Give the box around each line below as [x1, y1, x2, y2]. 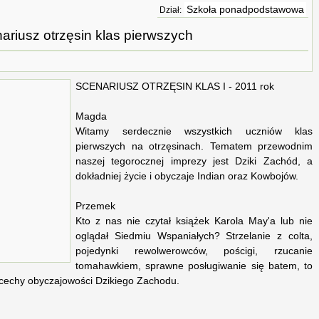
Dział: [159, 6, 182, 14]
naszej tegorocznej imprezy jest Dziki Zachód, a [75, 156, 313, 167]
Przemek [75, 201, 115, 212]
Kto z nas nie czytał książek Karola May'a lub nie [75, 216, 313, 227]
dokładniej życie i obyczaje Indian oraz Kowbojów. [75, 171, 298, 182]
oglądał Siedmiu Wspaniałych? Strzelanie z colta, [75, 231, 313, 242]
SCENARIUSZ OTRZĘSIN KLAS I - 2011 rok [75, 81, 274, 93]
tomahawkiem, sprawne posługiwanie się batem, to [75, 261, 313, 272]
